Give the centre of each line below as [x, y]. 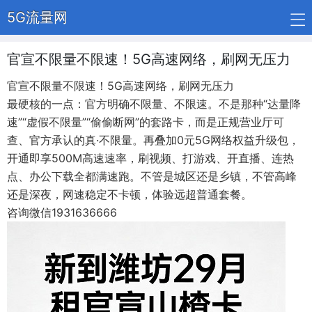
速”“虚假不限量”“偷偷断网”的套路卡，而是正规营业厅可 [146, 122]
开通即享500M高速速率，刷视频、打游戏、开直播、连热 [150, 158]
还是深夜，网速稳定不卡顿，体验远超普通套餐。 [130, 194]
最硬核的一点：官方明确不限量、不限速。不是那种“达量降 [154, 104]
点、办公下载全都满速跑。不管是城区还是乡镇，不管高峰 [152, 176]
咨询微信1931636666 [62, 212]
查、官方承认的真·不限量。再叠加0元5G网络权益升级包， [153, 140]
